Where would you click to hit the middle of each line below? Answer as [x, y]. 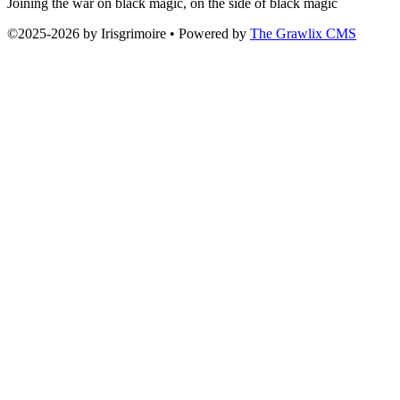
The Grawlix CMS [303, 33]
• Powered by [208, 33]
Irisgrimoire [133, 33]
